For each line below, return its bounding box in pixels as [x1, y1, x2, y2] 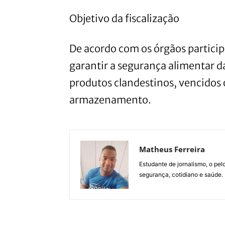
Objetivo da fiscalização [69, 12, 179, 25]
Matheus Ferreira [139, 144, 205, 154]
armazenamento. [69, 93, 151, 106]
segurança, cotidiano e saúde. [139, 170, 223, 178]
